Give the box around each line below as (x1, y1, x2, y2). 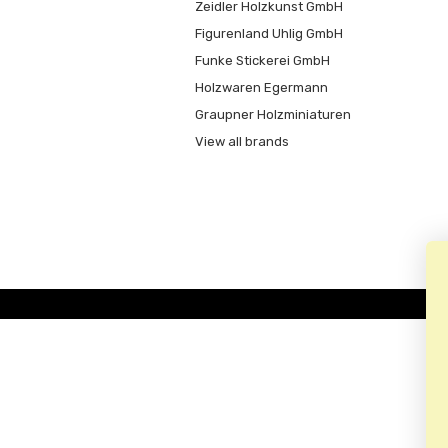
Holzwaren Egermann (194, 79, 328, 95)
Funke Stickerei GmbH (194, 52, 330, 68)
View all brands (194, 133, 289, 149)
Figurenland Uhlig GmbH (194, 25, 343, 41)
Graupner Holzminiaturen (194, 106, 351, 122)
